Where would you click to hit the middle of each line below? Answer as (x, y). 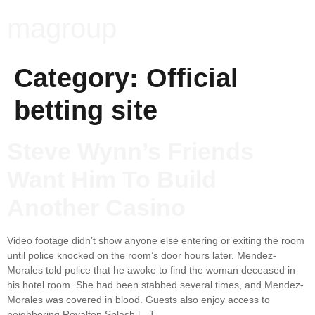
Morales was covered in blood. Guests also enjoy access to (139, 300)
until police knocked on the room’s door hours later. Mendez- (142, 255)
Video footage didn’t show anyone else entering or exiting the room (156, 240)
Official (192, 78)
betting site (86, 110)
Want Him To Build (112, 180)
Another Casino (96, 208)
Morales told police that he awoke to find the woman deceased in (151, 270)
